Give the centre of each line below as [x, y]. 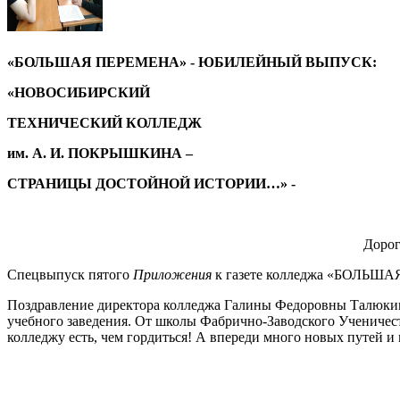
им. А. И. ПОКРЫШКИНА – [100, 154]
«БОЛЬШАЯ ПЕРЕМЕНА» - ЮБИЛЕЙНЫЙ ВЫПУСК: [192, 62]
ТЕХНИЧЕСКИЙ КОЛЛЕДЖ [104, 123]
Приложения [174, 275]
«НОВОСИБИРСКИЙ [79, 93]
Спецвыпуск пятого [70, 275]
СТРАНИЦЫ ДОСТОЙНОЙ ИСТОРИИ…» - [151, 184]
